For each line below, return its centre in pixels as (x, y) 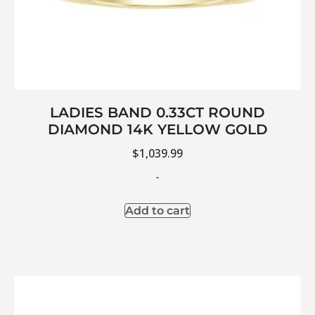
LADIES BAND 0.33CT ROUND (157, 113)
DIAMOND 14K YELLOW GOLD (157, 130)
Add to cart (157, 210)
